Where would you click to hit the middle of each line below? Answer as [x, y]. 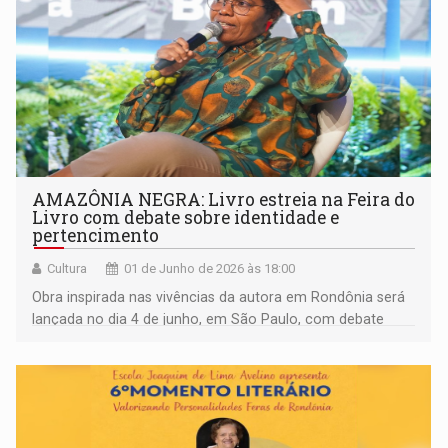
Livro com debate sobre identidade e [186, 218]
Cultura [67, 269]
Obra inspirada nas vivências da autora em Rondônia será [219, 297]
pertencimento [96, 236]
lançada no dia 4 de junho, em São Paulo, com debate [208, 319]
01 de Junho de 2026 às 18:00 [210, 269]
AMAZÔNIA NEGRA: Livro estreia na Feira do [224, 200]
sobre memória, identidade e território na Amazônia [201, 341]
